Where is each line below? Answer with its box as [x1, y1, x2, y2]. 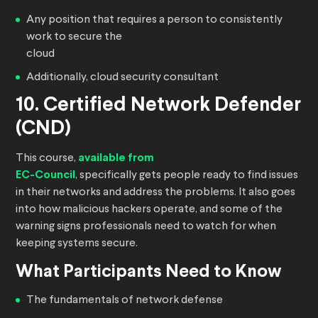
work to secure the [26, 31, 122, 43]
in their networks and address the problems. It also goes [16, 187, 295, 199]
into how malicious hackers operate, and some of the [16, 204, 283, 216]
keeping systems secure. [16, 238, 138, 250]
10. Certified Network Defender [16, 97, 301, 116]
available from [78, 153, 154, 164]
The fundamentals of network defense [26, 295, 223, 307]
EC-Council [16, 170, 75, 181]
